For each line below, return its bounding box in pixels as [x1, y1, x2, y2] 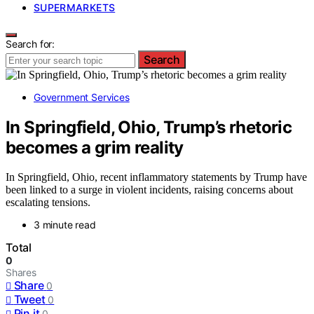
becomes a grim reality [6, 137, 184, 158]
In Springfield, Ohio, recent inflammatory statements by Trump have [6, 171, 307, 184]
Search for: [6, 37, 55, 50]
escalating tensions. [6, 196, 90, 209]
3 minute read [34, 219, 96, 231]
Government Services [34, 90, 130, 103]
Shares [6, 266, 36, 279]
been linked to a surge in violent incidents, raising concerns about [6, 184, 293, 196]
